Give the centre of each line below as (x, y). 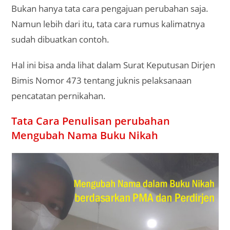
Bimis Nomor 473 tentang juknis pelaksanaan (102, 80)
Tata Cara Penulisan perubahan (91, 121)
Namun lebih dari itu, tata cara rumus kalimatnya (108, 24)
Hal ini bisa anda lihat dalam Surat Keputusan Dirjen (113, 65)
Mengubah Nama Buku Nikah (85, 135)
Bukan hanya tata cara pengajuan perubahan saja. (110, 8)
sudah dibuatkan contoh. (61, 39)
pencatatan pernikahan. (59, 96)
